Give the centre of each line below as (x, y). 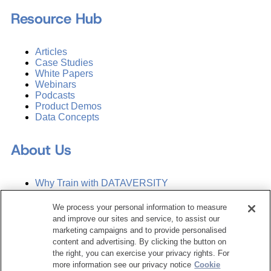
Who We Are (62, 194)
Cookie (207, 265)
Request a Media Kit (79, 227)
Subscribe (57, 256)
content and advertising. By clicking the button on (140, 242)
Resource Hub (56, 19)
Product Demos (68, 106)
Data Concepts (67, 117)
